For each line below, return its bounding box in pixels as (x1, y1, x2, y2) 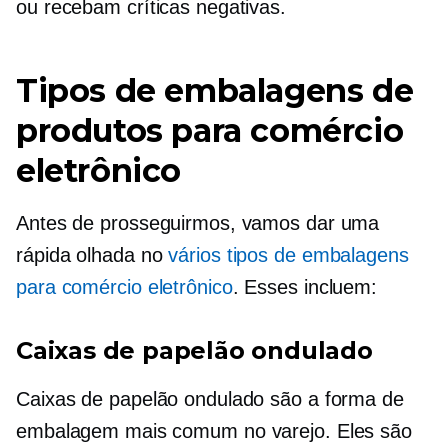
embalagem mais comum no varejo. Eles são (16, 420, 412, 442)
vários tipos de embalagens (168, 244, 409, 266)
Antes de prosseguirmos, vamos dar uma (16, 212, 380, 234)
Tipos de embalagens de (16, 71, 414, 110)
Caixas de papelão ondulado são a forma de (16, 388, 404, 410)
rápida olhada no (16, 244, 169, 266)
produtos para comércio (16, 111, 404, 150)
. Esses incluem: (232, 276, 378, 298)
